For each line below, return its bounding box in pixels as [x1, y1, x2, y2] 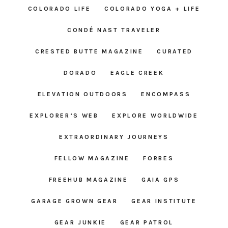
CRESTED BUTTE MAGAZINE [35, 48, 144, 55]
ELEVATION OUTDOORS [37, 91, 128, 98]
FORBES [143, 155, 174, 162]
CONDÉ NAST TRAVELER [67, 26, 161, 34]
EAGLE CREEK [110, 69, 164, 77]
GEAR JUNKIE [54, 219, 107, 226]
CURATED [157, 48, 193, 55]
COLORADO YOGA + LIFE [104, 5, 201, 13]
